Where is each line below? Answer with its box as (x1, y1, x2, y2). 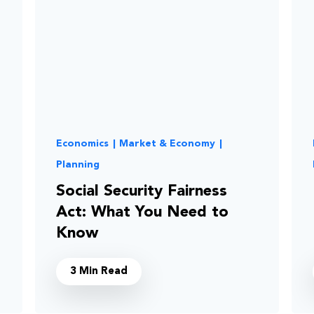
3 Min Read (70, 266, 128, 277)
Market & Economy (119, 139, 216, 149)
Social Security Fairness (56, 184, 227, 199)
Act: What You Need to (56, 205, 228, 220)
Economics (56, 139, 109, 149)
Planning (56, 160, 100, 170)
